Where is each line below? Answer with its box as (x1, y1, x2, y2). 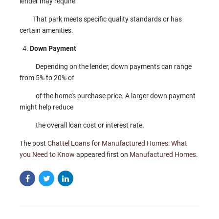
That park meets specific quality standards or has (20, 15, 182, 23)
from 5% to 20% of (20, 74, 85, 82)
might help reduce (20, 103, 75, 111)
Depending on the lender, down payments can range (36, 63, 192, 70)
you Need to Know (20, 151, 75, 158)
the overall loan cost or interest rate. (20, 121, 144, 129)
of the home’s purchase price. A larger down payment (20, 92, 196, 100)
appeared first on (75, 151, 130, 158)
